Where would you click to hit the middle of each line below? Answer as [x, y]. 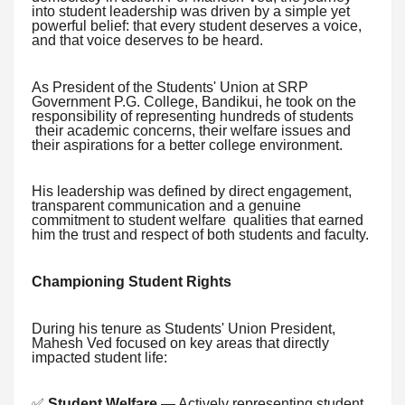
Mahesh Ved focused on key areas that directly [180, 343]
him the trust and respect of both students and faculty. [200, 235]
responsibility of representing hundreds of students [193, 116]
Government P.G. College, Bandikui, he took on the [194, 101]
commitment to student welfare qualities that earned [198, 221]
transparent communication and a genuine [166, 206]
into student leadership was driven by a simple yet [191, 11]
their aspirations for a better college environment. [187, 145]
